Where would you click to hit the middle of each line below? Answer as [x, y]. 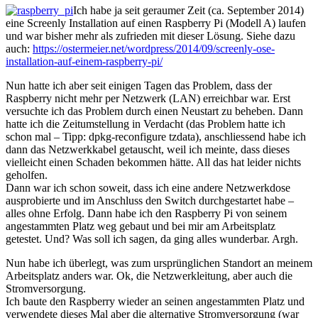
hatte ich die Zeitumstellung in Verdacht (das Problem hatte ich [146, 124]
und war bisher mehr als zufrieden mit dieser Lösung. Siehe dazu [150, 35]
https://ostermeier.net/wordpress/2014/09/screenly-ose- [154, 48]
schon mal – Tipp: [47, 136]
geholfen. [28, 175]
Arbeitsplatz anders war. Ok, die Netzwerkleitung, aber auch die [149, 275]
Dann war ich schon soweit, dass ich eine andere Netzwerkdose [148, 187]
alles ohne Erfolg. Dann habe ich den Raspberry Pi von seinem [146, 213]
